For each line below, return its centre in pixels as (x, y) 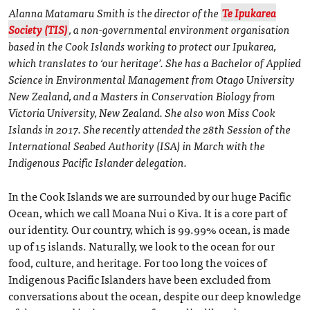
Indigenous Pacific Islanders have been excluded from (140, 279)
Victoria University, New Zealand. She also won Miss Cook (142, 112)
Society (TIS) (38, 29)
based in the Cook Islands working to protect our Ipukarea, (143, 45)
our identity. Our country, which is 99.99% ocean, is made (149, 229)
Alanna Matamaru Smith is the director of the (115, 12)
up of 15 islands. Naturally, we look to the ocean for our (142, 245)
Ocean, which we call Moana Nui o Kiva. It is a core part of (148, 212)
